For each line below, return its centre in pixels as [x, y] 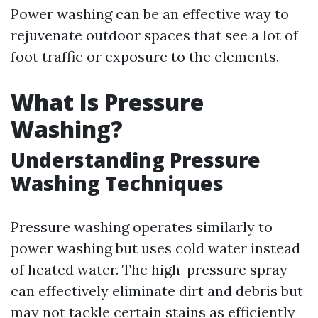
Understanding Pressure [136, 160]
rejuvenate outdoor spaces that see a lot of [154, 35]
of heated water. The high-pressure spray [149, 269]
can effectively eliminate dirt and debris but [157, 291]
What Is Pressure [107, 102]
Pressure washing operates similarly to [142, 227]
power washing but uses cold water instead [155, 248]
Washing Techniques [117, 183]
